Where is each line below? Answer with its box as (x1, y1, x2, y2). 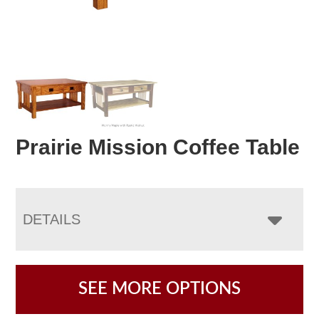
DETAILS (23, 211, 81, 227)
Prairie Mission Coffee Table (16, 135, 300, 159)
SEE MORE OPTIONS (78, 280, 241, 298)
